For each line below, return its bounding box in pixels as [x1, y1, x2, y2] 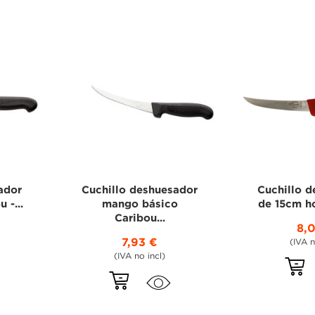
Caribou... [114, 213, 165, 223]
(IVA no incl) [114, 252, 166, 260]
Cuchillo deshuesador [82, 185, 198, 195]
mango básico [101, 199, 178, 209]
